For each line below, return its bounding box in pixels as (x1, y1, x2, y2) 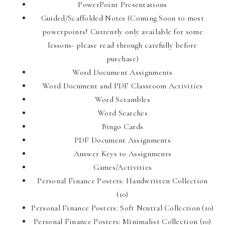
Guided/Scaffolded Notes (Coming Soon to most (41, 13, 204, 23)
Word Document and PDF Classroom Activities (42, 80, 203, 91)
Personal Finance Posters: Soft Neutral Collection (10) (31, 202, 214, 213)
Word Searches (97, 107, 148, 118)
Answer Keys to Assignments (73, 148, 172, 159)
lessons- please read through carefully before (48, 40, 197, 50)
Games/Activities (93, 162, 152, 172)
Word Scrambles (94, 94, 151, 104)
